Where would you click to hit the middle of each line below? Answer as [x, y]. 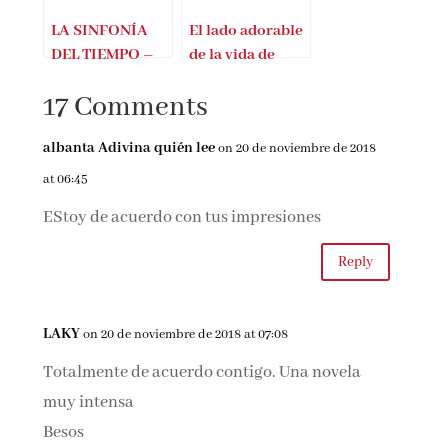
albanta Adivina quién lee [129, 148]
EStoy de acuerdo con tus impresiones [182, 217]
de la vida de [232, 54]
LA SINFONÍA [100, 30]
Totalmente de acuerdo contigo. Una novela [202, 372]
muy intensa [89, 402]
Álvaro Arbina [101, 78]
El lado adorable [246, 30]
